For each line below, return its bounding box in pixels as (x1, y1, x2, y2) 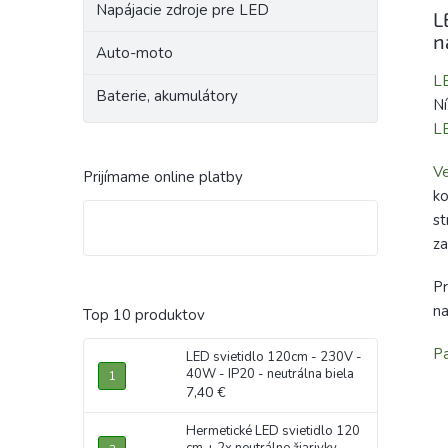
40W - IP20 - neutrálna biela (186, 365, 354, 383)
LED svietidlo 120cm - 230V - (186, 348, 362, 366)
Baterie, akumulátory (96, 86, 238, 106)
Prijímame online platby (83, 167, 243, 187)
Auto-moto (96, 43, 173, 63)
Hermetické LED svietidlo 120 (186, 422, 360, 440)
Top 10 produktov (83, 305, 205, 325)
